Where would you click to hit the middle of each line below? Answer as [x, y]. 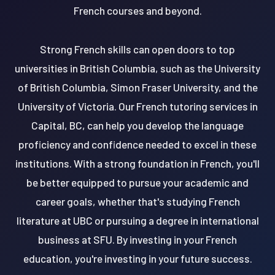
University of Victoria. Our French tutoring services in [137, 106]
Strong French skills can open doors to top [137, 49]
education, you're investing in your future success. [137, 258]
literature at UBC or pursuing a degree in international [137, 220]
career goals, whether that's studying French [137, 201]
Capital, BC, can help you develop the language [137, 125]
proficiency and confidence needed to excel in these [137, 144]
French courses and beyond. [137, 10]
